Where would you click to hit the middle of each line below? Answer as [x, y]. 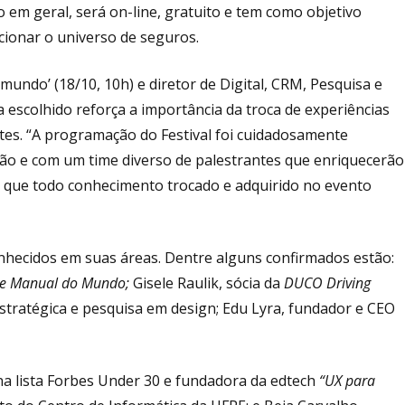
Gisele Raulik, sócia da [208, 283]
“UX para [347, 380]
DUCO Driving [327, 283]
